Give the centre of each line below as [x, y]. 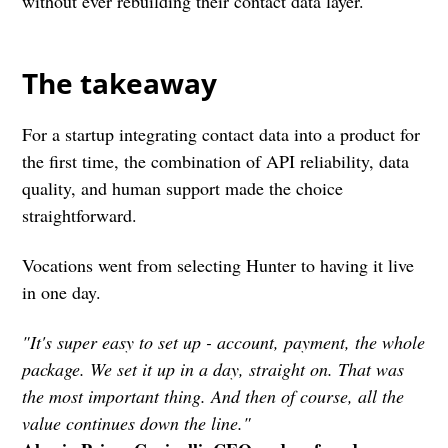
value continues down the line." [140, 422]
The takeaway [120, 83]
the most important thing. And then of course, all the [213, 395]
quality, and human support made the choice [183, 187]
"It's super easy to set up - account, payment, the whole [224, 341]
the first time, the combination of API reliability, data [216, 160]
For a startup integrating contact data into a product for [221, 133]
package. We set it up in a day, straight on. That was [213, 368]
